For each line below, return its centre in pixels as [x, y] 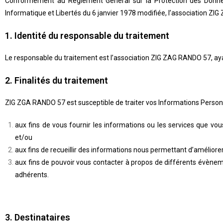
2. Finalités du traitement [56, 80]
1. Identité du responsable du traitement [87, 36]
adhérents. [32, 175]
